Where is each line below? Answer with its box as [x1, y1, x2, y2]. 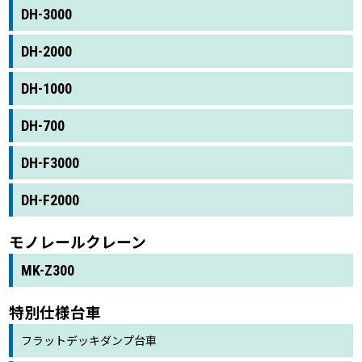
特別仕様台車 [9, 300, 102, 322]
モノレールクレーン [9, 229, 147, 252]
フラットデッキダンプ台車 [21, 331, 158, 348]
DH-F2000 [21, 191, 80, 208]
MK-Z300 [21, 261, 75, 279]
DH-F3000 [21, 154, 80, 171]
